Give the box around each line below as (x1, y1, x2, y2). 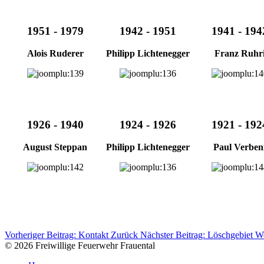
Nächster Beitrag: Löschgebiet (140, 229, 255, 240)
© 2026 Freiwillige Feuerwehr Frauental (5, 240, 155, 250)
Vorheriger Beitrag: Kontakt (5, 229, 111, 240)
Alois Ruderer (27, 48, 84, 59)
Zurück (111, 229, 138, 240)
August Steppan (23, 142, 87, 153)
